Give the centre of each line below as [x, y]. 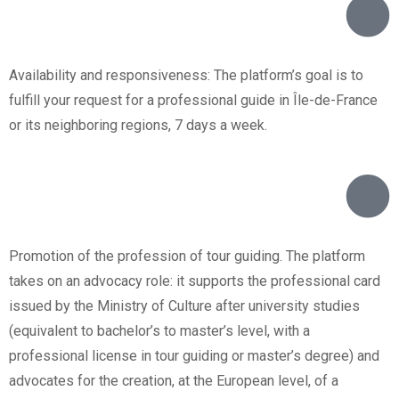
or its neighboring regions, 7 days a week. [138, 126]
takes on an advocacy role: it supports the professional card [195, 281]
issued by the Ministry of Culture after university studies [184, 306]
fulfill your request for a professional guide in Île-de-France [193, 101]
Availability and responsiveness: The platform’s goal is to [186, 76]
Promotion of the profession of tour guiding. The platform [187, 256]
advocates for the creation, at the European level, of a [174, 381]
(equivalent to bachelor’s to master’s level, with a [159, 331]
